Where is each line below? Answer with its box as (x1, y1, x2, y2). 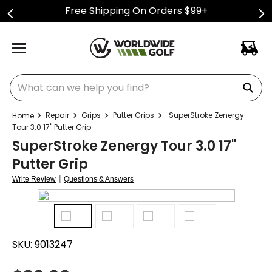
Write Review (12, 175, 56, 183)
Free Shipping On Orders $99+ (64, 4, 208, 18)
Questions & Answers (64, 175, 134, 183)
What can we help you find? (9, 72, 141, 86)
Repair (46, 110, 69, 120)
